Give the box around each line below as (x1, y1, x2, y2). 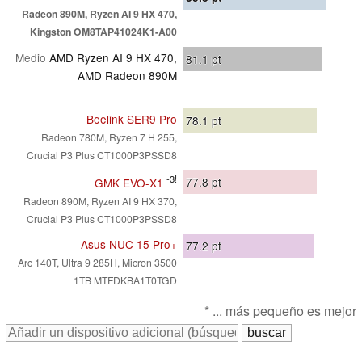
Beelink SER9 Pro (86, 111, 177, 128)
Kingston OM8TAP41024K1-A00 (30, 24, 177, 40)
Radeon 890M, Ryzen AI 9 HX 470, (22, 6, 177, 22)
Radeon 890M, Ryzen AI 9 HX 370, (23, 193, 177, 208)
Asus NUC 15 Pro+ (81, 236, 177, 253)
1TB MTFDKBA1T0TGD (74, 273, 177, 288)
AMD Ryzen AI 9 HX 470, (46, 49, 177, 66)
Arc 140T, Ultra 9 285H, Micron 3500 (18, 255, 177, 270)
